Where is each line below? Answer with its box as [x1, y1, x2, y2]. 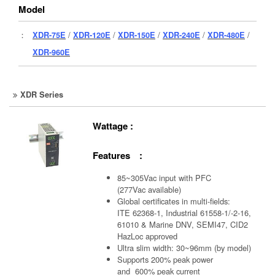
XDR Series [20, 88, 64, 100]
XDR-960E [33, 45, 70, 58]
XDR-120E [73, 28, 110, 41]
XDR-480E [207, 28, 245, 41]
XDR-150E [118, 28, 155, 41]
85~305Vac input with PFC [117, 171, 212, 184]
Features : [93, 149, 143, 163]
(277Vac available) [117, 183, 182, 195]
